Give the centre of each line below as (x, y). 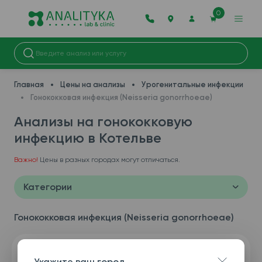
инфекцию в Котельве (88, 138)
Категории (48, 187)
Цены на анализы (93, 85)
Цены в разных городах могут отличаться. (109, 160)
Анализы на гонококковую (103, 121)
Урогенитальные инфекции (192, 85)
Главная (29, 85)
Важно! (26, 160)
